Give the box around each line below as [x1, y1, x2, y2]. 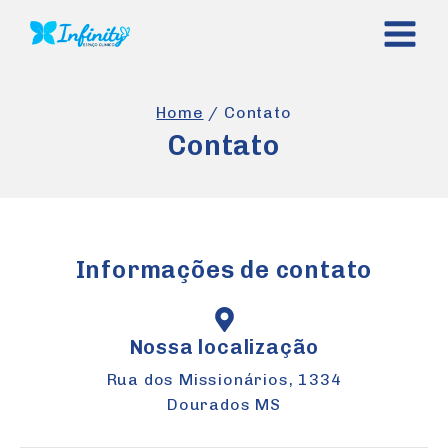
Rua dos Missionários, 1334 [106, 370, 342, 389]
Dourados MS [167, 395, 281, 414]
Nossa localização [128, 335, 320, 359]
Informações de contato [75, 255, 373, 284]
